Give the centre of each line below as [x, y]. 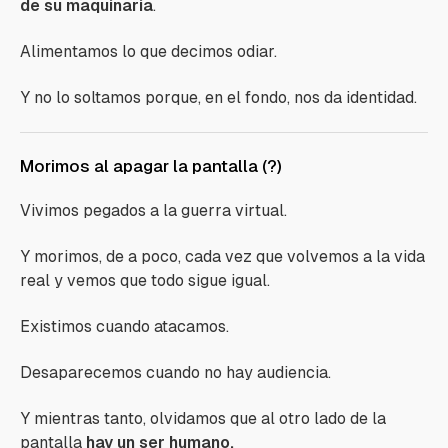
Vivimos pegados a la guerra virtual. [153, 210]
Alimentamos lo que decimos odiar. [148, 51]
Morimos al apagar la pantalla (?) [151, 166]
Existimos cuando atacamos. [124, 326]
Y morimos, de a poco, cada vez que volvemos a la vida [222, 256]
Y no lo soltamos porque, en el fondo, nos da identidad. [218, 97]
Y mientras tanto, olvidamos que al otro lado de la [203, 418]
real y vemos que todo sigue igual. [145, 280]
